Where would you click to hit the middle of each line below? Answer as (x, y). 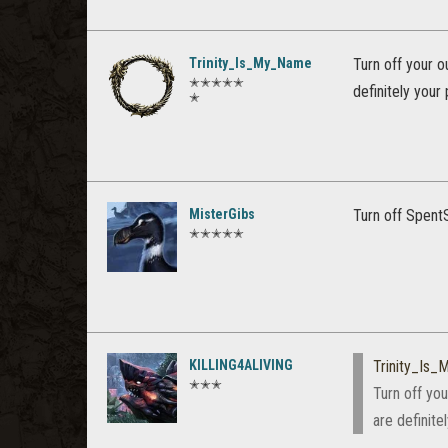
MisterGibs (222, 214)
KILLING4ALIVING (241, 365)
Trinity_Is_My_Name (250, 63)
